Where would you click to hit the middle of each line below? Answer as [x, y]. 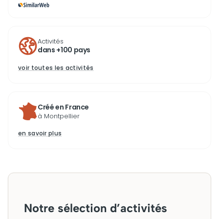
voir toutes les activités [56, 68]
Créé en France [64, 107]
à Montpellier [59, 116]
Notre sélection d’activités [96, 208]
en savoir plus [40, 133]
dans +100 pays [64, 50]
